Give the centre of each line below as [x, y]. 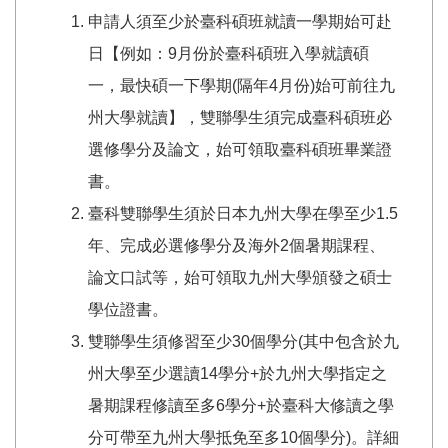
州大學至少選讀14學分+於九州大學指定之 [237, 374]
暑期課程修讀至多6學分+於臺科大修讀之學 [241, 406]
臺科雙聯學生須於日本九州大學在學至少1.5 [243, 214]
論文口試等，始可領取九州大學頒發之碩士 [240, 278]
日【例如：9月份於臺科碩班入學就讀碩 [228, 54]
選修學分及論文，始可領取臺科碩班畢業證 [240, 150]
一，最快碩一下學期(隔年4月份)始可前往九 [241, 86]
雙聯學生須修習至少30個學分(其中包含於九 [243, 342]
